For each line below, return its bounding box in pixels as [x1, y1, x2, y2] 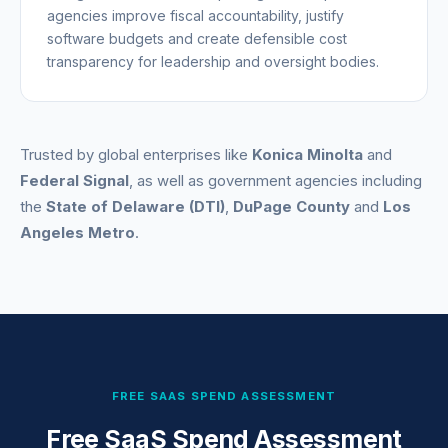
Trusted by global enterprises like [20, 145, 252, 164]
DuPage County [233, 197, 350, 216]
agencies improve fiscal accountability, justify [47, 6, 344, 24]
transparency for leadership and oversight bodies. [47, 52, 379, 70]
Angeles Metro [20, 223, 135, 242]
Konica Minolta [252, 145, 363, 164]
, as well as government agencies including [129, 171, 422, 190]
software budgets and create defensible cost [47, 29, 347, 47]
